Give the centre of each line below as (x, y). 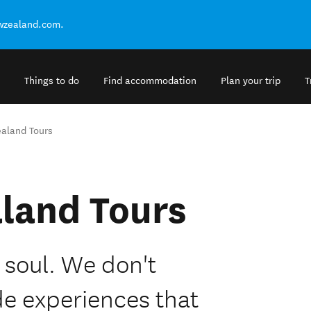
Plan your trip (251, 81)
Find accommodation (150, 81)
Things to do (52, 81)
